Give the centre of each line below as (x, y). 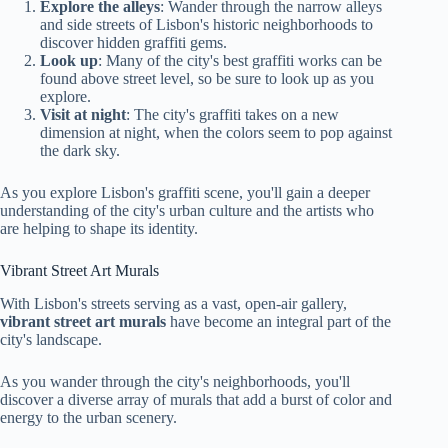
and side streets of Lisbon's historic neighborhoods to (206, 24)
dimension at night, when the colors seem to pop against (216, 132)
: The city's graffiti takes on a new (232, 114)
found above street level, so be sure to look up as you (207, 78)
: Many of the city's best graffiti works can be (240, 60)
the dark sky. (80, 150)
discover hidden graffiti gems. (133, 42)
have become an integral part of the (278, 321)
